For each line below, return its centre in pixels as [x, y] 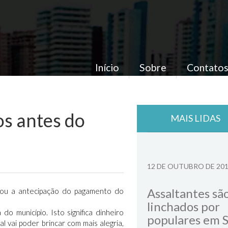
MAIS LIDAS [195, 118]
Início [107, 67]
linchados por [183, 206]
